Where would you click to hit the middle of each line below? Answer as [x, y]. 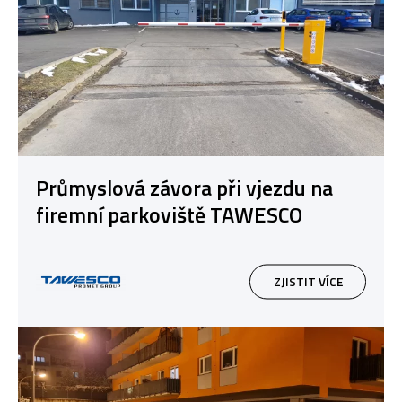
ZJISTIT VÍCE [308, 281]
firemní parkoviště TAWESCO [169, 215]
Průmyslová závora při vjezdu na [184, 188]
